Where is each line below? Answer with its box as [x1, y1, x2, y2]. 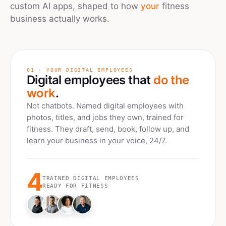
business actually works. [10, 14, 109, 24]
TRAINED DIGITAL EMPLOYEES [42, 175, 139, 182]
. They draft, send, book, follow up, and [51, 124, 189, 134]
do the [153, 73, 189, 87]
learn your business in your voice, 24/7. [27, 136, 167, 145]
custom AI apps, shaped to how [10, 1, 138, 11]
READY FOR [42, 183, 81, 189]
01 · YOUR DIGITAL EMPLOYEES [27, 67, 133, 73]
